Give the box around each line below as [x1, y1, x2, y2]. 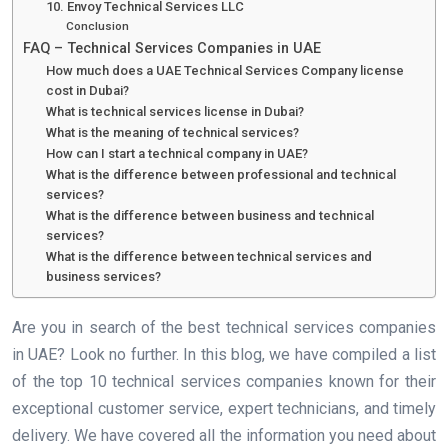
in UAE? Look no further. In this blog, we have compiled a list [12, 344, 436, 364]
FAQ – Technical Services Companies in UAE [23, 39, 321, 57]
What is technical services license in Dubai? [45, 103, 304, 119]
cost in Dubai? [45, 82, 129, 98]
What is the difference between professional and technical [45, 166, 396, 182]
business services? [45, 268, 161, 284]
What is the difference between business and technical [45, 207, 374, 223]
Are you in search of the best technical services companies [12, 317, 436, 337]
